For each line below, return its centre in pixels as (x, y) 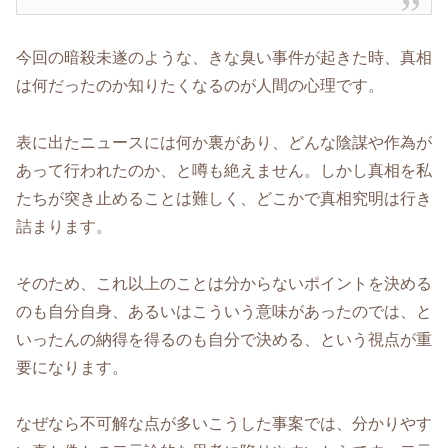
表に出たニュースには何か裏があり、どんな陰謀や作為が (224, 142)
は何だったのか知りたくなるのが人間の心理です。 (200, 86)
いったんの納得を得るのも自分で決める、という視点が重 (224, 339)
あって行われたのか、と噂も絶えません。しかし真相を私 (224, 170)
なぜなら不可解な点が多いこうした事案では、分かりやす (224, 424)
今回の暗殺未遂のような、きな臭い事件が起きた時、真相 (224, 58)
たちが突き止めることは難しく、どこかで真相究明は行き (224, 198)
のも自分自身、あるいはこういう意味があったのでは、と (224, 311)
